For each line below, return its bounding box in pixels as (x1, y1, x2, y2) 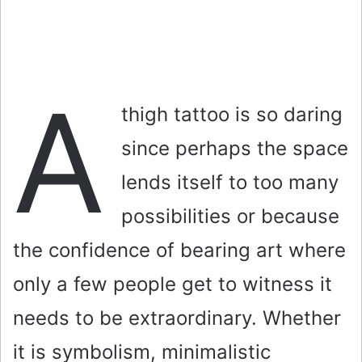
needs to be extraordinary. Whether (13, 306, 341, 330)
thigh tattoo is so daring (121, 103, 343, 127)
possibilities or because (121, 204, 339, 229)
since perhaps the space (121, 137, 348, 161)
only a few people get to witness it (13, 272, 332, 297)
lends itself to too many (121, 170, 339, 195)
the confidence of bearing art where (13, 238, 346, 263)
